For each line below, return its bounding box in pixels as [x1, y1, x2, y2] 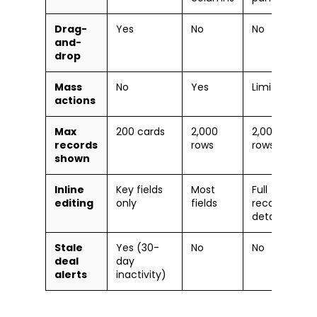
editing [54, 195, 93, 210]
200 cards [116, 124, 165, 139]
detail [252, 209, 279, 224]
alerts [54, 267, 87, 282]
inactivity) [116, 267, 166, 282]
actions [54, 93, 96, 108]
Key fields [116, 182, 163, 197]
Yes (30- [116, 240, 159, 255]
